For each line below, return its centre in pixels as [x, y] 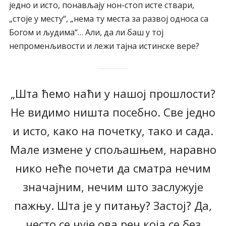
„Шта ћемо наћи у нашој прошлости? [113, 94]
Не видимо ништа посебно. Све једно [113, 112]
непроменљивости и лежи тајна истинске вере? [104, 46]
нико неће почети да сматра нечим [113, 168]
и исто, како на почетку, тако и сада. [113, 131]
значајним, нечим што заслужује [113, 187]
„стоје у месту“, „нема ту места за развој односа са [108, 19]
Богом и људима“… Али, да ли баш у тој [86, 33]
